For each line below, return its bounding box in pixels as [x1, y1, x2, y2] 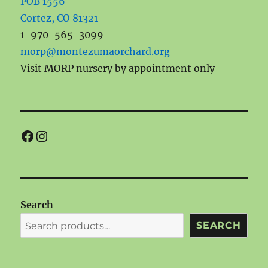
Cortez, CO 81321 [20, 11, 99, 24]
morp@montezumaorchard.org [20, 45, 170, 57]
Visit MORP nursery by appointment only [20, 62, 215, 74]
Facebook [20, 126, 87, 145]
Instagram [34, 126, 109, 145]
